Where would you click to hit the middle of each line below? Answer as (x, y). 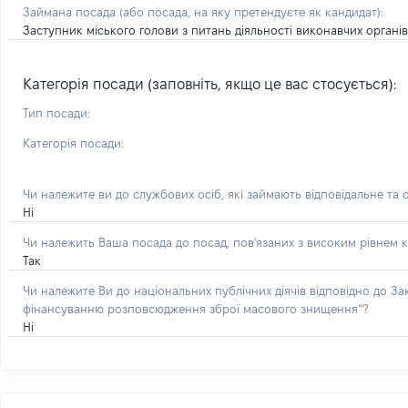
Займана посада (71, 12)
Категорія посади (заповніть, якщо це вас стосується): (209, 84)
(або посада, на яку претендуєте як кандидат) (250, 12)
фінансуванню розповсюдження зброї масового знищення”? (195, 309)
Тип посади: (56, 113)
